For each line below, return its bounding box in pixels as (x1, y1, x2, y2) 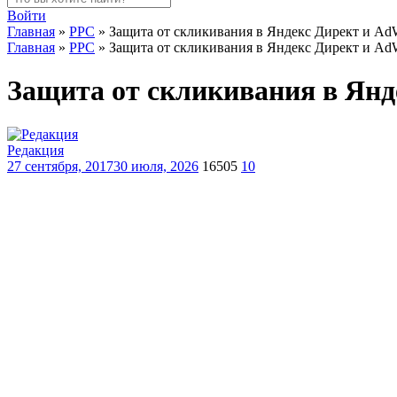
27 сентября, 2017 (7, 158, 113, 174)
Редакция (7, 142, 64, 158)
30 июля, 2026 (113, 158, 198, 174)
